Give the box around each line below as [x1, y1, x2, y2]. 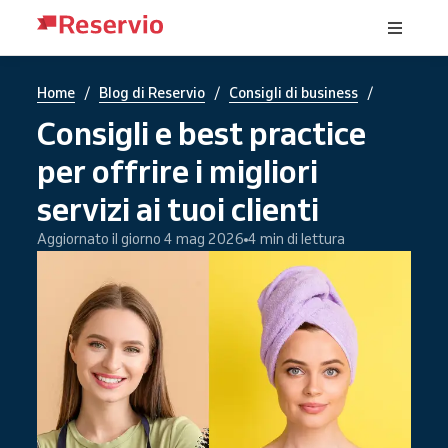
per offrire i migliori [37, 151, 318, 191]
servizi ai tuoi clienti [37, 189, 319, 229]
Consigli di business [229, 84, 358, 102]
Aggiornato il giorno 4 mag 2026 [37, 230, 244, 248]
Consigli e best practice [37, 113, 366, 153]
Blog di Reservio [99, 84, 205, 102]
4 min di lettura [248, 230, 345, 248]
